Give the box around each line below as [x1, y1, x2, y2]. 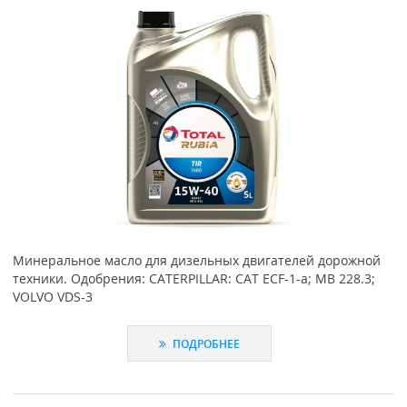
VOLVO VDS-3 [12, 287, 93, 305]
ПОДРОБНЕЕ [170, 336, 241, 352]
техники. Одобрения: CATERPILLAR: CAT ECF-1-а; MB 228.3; [12, 269, 375, 287]
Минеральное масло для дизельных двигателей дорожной [12, 251, 381, 269]
